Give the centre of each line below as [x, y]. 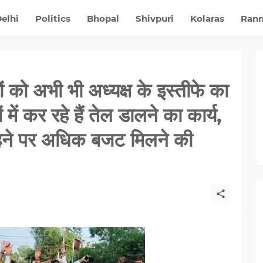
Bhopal [103, 18]
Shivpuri [154, 18]
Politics [53, 18]
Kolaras [207, 18]
